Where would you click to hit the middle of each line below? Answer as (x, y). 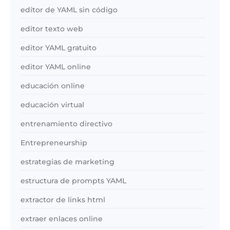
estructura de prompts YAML (73, 181)
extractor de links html (63, 200)
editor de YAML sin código (69, 10)
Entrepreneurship (54, 143)
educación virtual (52, 105)
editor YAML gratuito (59, 48)
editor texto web (52, 29)
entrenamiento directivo (66, 124)
